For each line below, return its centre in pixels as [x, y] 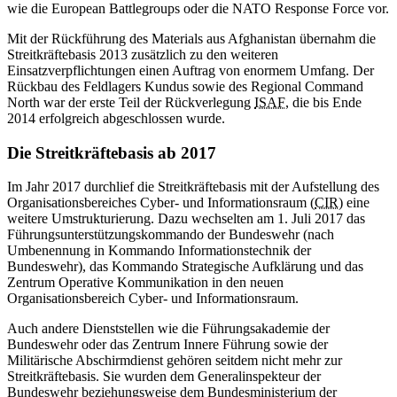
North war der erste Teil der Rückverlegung [131, 103]
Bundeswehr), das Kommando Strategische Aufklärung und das [185, 267]
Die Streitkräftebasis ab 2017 [112, 152]
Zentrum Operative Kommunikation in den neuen [145, 283]
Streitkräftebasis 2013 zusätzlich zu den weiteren [143, 55]
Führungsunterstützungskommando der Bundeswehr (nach [171, 235]
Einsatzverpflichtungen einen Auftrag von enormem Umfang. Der [191, 71]
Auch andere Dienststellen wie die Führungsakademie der [168, 329]
